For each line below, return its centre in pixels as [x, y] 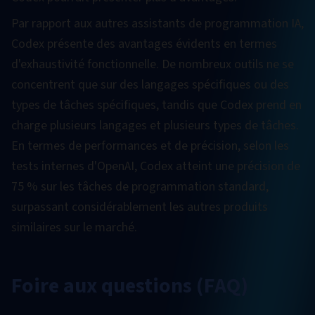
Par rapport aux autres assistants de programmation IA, [157, 24]
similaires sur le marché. [74, 227]
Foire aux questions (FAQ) [130, 286]
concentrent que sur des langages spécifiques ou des [150, 85]
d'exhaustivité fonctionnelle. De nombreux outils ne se [153, 64]
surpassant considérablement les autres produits [140, 207]
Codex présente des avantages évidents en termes [144, 44]
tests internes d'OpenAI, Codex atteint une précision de [156, 166]
